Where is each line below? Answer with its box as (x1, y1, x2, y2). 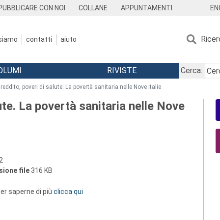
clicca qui (54, 188, 83, 195)
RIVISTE (107, 66, 137, 75)
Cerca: (180, 66, 202, 75)
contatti (26, 35, 52, 43)
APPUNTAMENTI (120, 4, 172, 12)
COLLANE (79, 4, 108, 12)
